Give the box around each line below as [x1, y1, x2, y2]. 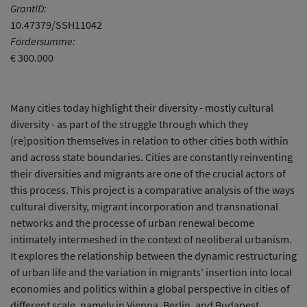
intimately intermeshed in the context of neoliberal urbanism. [10, 232, 292, 246]
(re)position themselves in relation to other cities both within [10, 134, 288, 147]
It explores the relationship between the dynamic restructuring [10, 249, 297, 262]
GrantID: [10, 1, 47, 15]
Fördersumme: [10, 34, 75, 48]
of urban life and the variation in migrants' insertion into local [10, 265, 292, 279]
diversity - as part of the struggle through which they [10, 117, 248, 131]
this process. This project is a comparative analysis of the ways [10, 183, 295, 197]
